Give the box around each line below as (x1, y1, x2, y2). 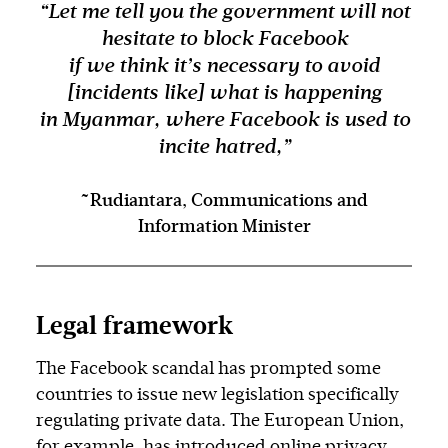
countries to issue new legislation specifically (36, 386, 399, 405)
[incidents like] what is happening (66, 83, 382, 104)
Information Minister (137, 218, 311, 237)
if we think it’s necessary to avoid (68, 56, 380, 77)
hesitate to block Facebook (100, 29, 348, 50)
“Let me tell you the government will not (38, 2, 410, 23)
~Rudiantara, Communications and (80, 192, 368, 211)
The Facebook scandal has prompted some (36, 360, 381, 379)
